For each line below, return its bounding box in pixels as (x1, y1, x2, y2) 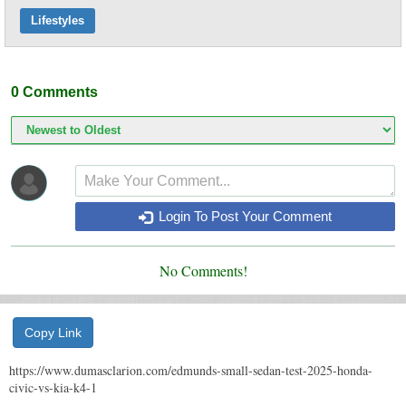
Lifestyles (31, 13, 84, 27)
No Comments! (159, 260, 247, 280)
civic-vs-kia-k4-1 (9, 378, 97, 396)
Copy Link (24, 324, 82, 340)
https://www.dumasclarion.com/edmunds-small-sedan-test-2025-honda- (9, 361, 372, 379)
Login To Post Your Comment (154, 208, 332, 224)
